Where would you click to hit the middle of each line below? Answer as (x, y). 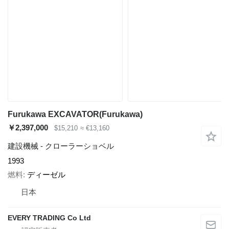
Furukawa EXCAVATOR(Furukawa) (75, 114)
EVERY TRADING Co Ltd (49, 217)
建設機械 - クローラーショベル (61, 146)
